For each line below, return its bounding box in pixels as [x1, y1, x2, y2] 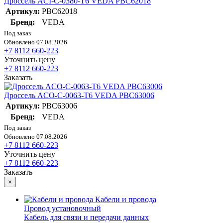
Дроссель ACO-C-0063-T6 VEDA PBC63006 [4, 91, 154, 100]
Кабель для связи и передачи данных [24, 213, 149, 222]
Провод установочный [24, 204, 101, 213]
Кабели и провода [95, 195, 156, 204]
